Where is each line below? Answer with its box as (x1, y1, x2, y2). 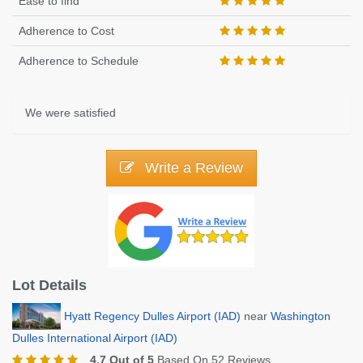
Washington (271, 309, 331, 322)
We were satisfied (25, 106, 116, 119)
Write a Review (141, 160, 243, 176)
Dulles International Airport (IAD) (12, 331, 177, 345)
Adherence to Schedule (19, 54, 139, 67)
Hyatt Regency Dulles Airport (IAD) (64, 309, 241, 322)
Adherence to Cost (19, 24, 114, 37)
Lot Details (12, 276, 87, 293)
